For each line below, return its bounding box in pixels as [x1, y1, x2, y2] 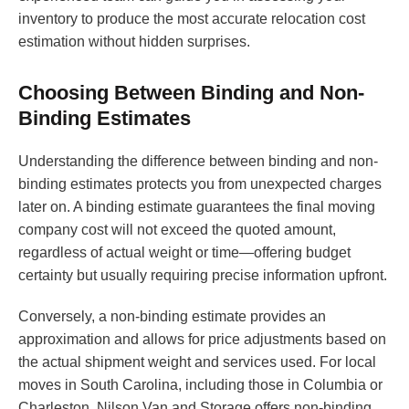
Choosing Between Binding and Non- [18, 81, 364, 105]
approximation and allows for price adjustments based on [18, 331, 386, 348]
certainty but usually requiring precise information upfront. [18, 267, 387, 284]
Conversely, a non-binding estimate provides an [18, 309, 326, 325]
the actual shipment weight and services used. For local [18, 354, 376, 371]
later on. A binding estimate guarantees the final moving [18, 199, 375, 215]
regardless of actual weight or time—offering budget [18, 245, 351, 261]
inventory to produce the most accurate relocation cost [18, 11, 365, 27]
